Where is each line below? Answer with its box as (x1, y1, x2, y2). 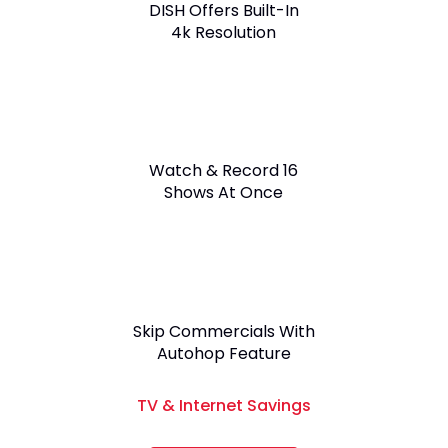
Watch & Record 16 (149, 159, 299, 182)
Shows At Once (164, 181, 284, 204)
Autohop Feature (156, 342, 291, 365)
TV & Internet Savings (136, 394, 311, 417)
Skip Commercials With (132, 320, 315, 343)
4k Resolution (171, 21, 277, 44)
